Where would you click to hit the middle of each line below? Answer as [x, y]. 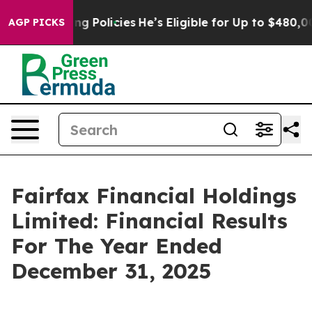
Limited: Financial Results [149, 221]
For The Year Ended [117, 246]
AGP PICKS [37, 22]
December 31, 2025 [111, 271]
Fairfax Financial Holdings [154, 196]
